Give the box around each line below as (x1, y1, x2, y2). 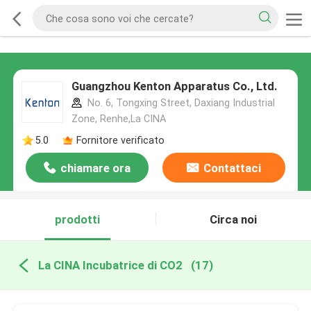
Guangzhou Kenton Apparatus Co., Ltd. (71, 79, 278, 94)
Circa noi (210, 212, 258, 227)
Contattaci (203, 161, 261, 176)
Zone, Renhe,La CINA (71, 113, 166, 125)
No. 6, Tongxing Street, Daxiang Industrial (84, 97, 275, 109)
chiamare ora (60, 161, 131, 176)
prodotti (55, 212, 101, 227)
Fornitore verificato (76, 134, 165, 146)
